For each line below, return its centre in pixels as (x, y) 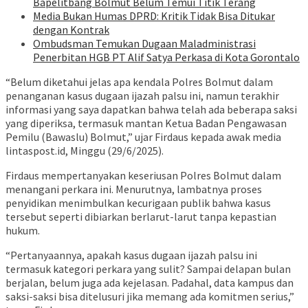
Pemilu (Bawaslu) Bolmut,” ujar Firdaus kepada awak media (143, 137)
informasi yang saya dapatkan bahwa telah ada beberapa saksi (151, 110)
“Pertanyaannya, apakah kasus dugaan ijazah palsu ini (131, 255)
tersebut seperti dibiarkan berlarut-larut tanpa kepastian (141, 217)
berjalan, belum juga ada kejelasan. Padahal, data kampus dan (150, 283)
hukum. (23, 231)
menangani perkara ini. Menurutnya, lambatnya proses (134, 189)
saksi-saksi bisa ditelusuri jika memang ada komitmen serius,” (150, 297)
